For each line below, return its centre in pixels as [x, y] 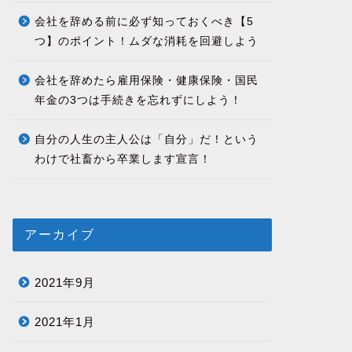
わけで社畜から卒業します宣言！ [123, 159]
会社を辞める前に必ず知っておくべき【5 [144, 22]
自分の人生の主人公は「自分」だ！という [146, 139]
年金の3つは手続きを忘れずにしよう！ [138, 100]
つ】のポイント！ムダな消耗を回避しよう [146, 41]
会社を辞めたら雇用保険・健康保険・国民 [146, 81]
